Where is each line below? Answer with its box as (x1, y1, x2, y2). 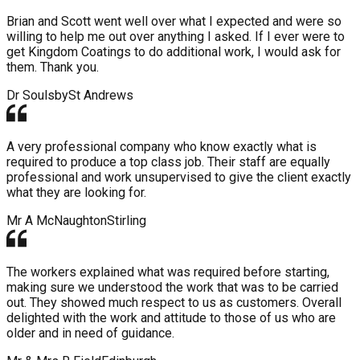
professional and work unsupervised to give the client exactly (6, 169, 351, 185)
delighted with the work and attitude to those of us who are (6, 309, 336, 325)
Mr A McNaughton (6, 212, 107, 228)
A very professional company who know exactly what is (6, 138, 317, 154)
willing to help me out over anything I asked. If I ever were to (6, 28, 345, 44)
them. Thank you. (6, 59, 99, 75)
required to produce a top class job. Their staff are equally (6, 153, 330, 170)
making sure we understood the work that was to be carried (6, 279, 338, 295)
